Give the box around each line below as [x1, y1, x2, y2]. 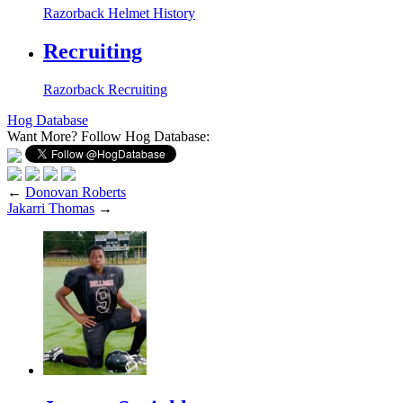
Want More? [7, 128, 81, 144]
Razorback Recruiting [43, 81, 167, 97]
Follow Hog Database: [81, 128, 210, 144]
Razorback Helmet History [43, 5, 195, 22]
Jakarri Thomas [7, 200, 94, 216]
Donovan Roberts [25, 184, 126, 200]
